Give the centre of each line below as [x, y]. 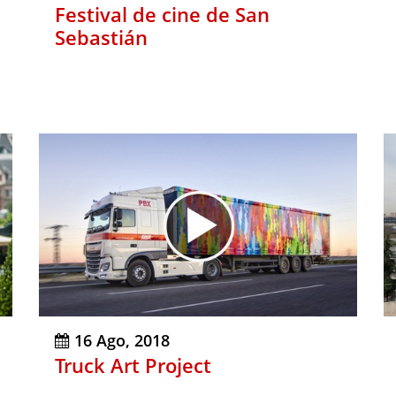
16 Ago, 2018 [122, 341]
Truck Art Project [133, 366]
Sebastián [101, 38]
